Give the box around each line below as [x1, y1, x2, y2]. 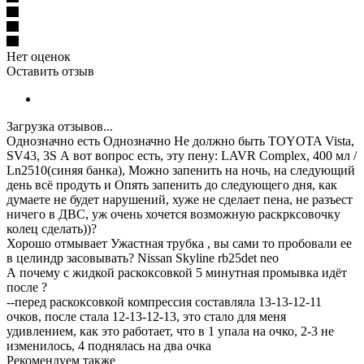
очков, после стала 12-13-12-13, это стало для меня [6, 309, 286, 323]
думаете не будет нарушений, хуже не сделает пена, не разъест [6, 192, 353, 206]
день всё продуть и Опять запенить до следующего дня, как [6, 177, 337, 192]
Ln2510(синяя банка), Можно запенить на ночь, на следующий [6, 162, 355, 177]
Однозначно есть [6, 133, 100, 148]
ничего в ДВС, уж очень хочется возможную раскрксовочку [6, 206, 340, 221]
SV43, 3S [6, 148, 57, 162]
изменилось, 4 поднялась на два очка [6, 338, 211, 353]
